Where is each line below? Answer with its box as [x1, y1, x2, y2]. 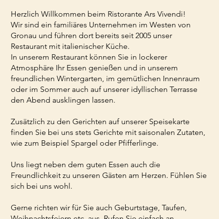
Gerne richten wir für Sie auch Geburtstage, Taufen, [11, 202, 187, 212]
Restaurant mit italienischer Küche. [11, 41, 130, 51]
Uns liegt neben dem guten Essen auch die [11, 159, 161, 169]
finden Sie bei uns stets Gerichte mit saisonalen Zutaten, [11, 127, 206, 137]
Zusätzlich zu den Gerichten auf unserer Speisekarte [11, 116, 190, 126]
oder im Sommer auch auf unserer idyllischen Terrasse [11, 84, 198, 94]
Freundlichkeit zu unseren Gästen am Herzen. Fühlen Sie [11, 170, 207, 180]
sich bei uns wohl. [11, 181, 73, 191]
